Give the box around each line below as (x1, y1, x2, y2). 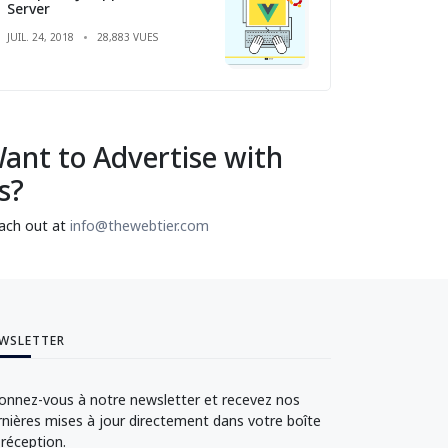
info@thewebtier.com (70, 215, 209, 235)
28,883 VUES (97, 29, 158, 44)
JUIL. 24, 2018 (7, 29, 74, 44)
